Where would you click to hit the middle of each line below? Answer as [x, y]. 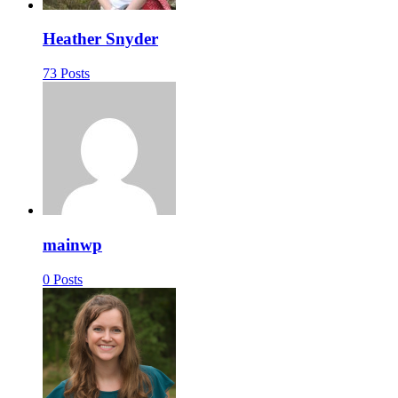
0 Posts [63, 279]
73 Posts [66, 74]
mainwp [72, 244]
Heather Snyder [100, 39]
